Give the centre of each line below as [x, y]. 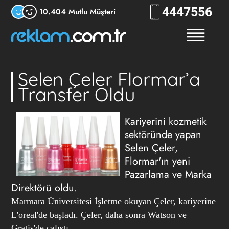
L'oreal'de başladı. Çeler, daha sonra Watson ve [99, 215]
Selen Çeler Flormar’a [109, 79]
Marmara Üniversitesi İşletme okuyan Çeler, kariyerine [113, 201]
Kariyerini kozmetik [166, 121]
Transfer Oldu [76, 94]
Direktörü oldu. [44, 188]
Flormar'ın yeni [157, 161]
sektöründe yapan [163, 135]
